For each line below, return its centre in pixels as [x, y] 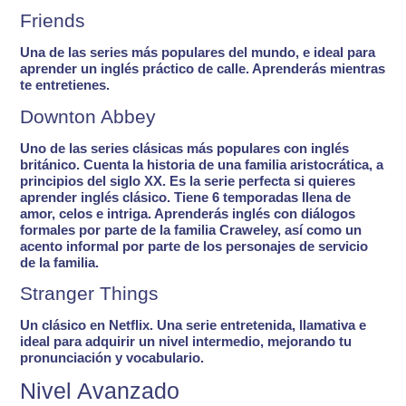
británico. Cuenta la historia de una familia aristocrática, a [202, 164]
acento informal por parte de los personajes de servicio [194, 246]
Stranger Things [90, 294]
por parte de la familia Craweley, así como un [219, 229]
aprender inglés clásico [94, 197]
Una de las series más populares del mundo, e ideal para [198, 53]
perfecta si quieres [297, 180]
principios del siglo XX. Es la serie [130, 180]
